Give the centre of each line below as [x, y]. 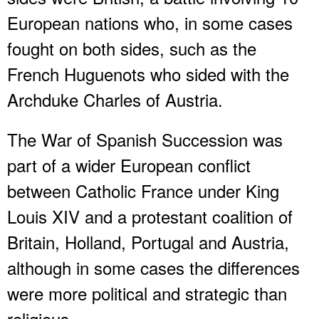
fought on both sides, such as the [132, 48]
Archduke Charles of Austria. [115, 99]
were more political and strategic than [147, 293]
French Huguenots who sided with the [148, 73]
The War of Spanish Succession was [145, 139]
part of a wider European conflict [129, 164]
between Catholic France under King [143, 190]
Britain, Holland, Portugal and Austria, [148, 241]
